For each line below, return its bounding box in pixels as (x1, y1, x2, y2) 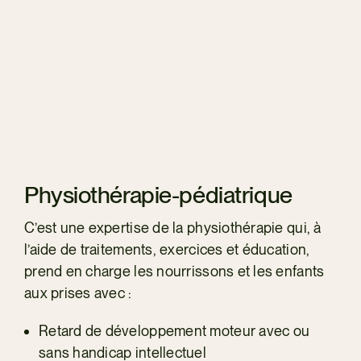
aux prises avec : (23, 284, 132, 301)
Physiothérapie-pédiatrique (23, 180, 293, 209)
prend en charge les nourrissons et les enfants (23, 262, 325, 280)
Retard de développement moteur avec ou (38, 322, 310, 339)
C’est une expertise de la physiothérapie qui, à (23, 218, 322, 236)
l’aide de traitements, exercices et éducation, (23, 240, 310, 258)
